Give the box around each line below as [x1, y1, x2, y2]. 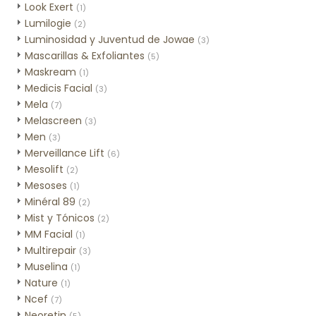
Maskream [25, 65, 76, 79]
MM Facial [25, 227, 73, 241]
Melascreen [25, 114, 82, 128]
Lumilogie [25, 16, 71, 30]
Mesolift [25, 162, 63, 176]
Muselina [25, 260, 68, 274]
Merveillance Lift [25, 146, 104, 160]
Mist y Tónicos [25, 211, 95, 225]
